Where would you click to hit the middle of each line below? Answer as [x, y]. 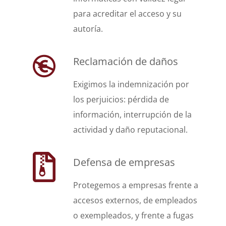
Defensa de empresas [124, 162]
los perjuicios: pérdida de [121, 99]
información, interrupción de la [132, 115]
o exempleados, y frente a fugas [133, 215]
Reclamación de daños [126, 61]
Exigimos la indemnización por [131, 84]
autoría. [88, 29]
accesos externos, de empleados [135, 200]
